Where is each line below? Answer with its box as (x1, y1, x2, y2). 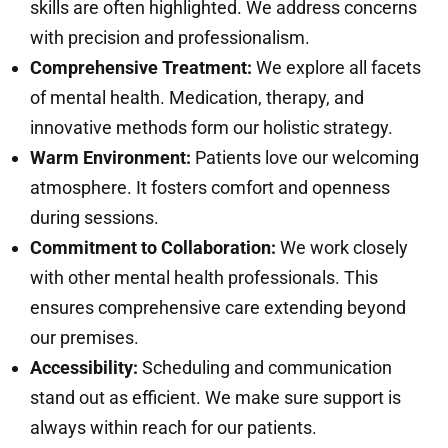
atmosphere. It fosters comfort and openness (30, 177, 390, 199)
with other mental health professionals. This (30, 267, 378, 289)
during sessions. (30, 207, 159, 229)
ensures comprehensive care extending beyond (30, 297, 406, 319)
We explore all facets (252, 57, 421, 79)
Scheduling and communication (138, 357, 392, 379)
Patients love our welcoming (191, 147, 419, 169)
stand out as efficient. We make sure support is (30, 387, 401, 409)
